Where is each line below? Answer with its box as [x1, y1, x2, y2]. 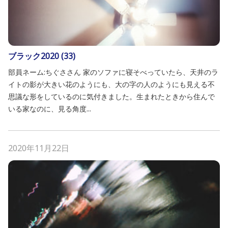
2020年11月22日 [8, 142, 69, 154]
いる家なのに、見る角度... [8, 104, 91, 113]
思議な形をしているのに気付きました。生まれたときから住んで [8, 92, 215, 101]
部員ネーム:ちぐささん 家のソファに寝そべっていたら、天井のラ [8, 67, 218, 77]
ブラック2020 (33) [8, 50, 75, 62]
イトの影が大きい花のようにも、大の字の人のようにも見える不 [8, 79, 215, 89]
